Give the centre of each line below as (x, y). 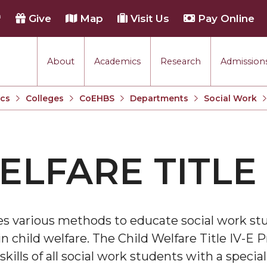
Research (181, 61)
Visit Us (148, 18)
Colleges (45, 98)
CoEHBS (97, 98)
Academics (117, 61)
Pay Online (225, 18)
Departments (159, 98)
